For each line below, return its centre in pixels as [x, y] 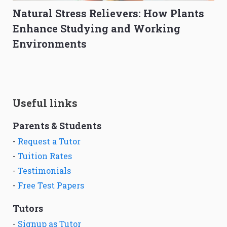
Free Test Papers [51, 185]
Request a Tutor [49, 141]
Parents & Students [57, 126]
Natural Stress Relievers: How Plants [108, 13]
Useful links [45, 103]
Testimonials [44, 171]
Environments [50, 44]
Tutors [28, 209]
